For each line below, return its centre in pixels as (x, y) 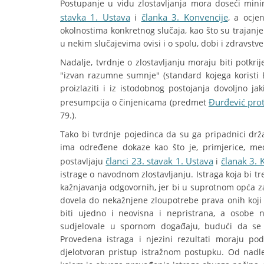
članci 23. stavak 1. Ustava (160, 161)
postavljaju (83, 161)
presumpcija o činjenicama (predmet (134, 102)
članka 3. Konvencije (184, 17)
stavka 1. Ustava (95, 17)
